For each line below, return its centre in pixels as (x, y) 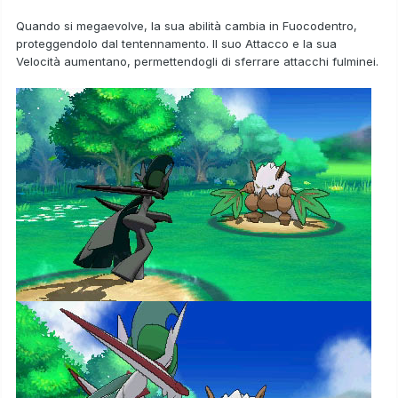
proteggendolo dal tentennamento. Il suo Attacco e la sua (176, 43)
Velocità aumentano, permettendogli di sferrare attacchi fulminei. (197, 61)
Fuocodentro (318, 25)
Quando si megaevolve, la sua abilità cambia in (149, 25)
